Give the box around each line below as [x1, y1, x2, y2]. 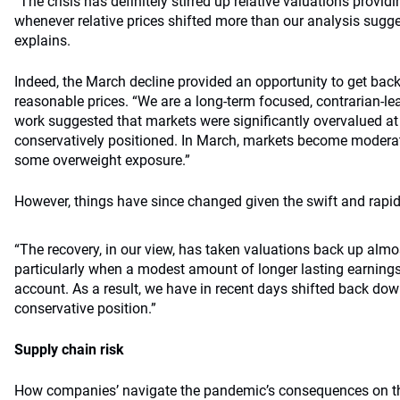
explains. [14, 32, 71, 49]
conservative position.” [14, 300, 156, 317]
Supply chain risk [14, 341, 124, 358]
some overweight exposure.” [14, 152, 190, 169]
